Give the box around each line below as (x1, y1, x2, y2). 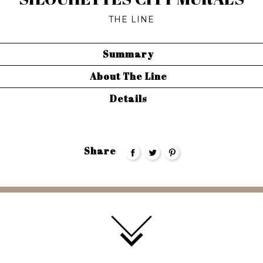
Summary (103, 48, 154, 61)
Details (110, 92, 147, 106)
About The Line (89, 70, 167, 83)
